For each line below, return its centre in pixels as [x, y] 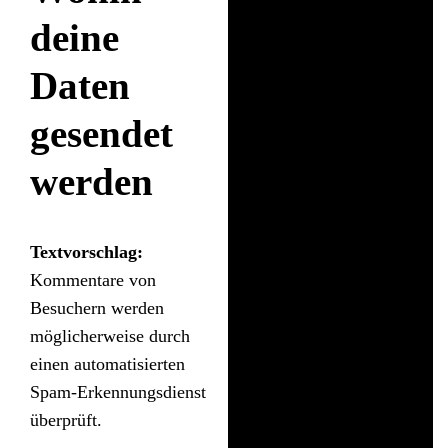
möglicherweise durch [110, 336]
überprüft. [66, 420]
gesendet [101, 133]
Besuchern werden [97, 308]
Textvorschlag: [86, 252]
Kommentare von [93, 280]
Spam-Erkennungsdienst [118, 392]
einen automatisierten [107, 364]
